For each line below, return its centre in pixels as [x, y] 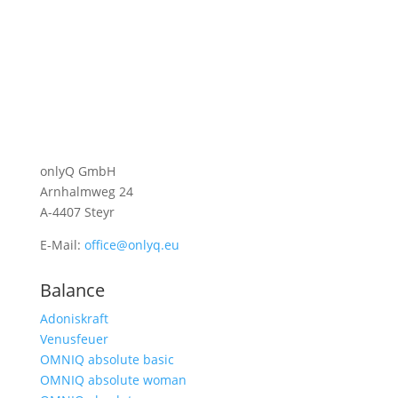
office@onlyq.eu [131, 245]
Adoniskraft [74, 319]
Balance [72, 291]
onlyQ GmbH [77, 171]
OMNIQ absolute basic [107, 360]
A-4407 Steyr [77, 212]
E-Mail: [62, 245]
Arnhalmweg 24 [86, 192]
